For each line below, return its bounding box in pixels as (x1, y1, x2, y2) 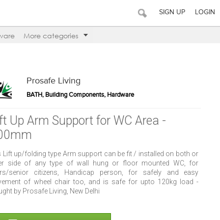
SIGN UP (159, 9, 185, 16)
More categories (24, 31, 78, 40)
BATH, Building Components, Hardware (27, 92, 135, 98)
